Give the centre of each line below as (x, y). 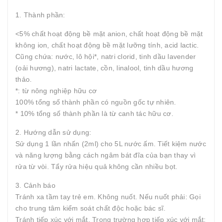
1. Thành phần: (40, 15)
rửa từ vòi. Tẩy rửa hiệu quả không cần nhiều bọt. (97, 166)
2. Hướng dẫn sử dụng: (54, 132)
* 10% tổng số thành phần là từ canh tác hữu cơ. (94, 113)
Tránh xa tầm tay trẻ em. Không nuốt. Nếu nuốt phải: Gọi (108, 197)
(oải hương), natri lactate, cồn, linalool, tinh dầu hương (105, 68)
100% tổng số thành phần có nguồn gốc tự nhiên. (96, 102)
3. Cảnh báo (35, 185)
